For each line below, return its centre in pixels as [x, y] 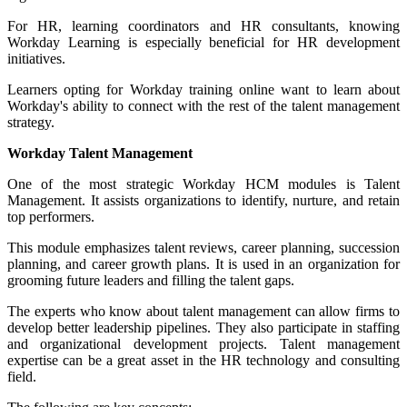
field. [22, 376]
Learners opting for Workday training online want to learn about [203, 89]
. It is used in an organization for [303, 263]
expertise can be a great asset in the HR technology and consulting [203, 360]
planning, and [50, 263]
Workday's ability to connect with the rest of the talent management [203, 105]
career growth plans [149, 263]
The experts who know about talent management [151, 311]
